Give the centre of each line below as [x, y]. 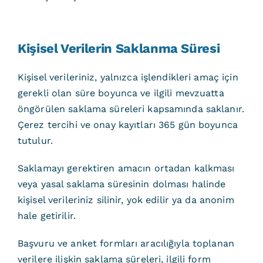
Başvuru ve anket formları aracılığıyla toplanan [126, 243]
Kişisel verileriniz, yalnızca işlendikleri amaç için [128, 77]
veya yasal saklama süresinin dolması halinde [122, 184]
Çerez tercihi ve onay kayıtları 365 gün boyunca [128, 125]
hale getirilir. [46, 216]
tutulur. [35, 141]
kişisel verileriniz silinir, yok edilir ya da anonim [126, 200]
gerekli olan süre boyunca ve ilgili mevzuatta [121, 93]
